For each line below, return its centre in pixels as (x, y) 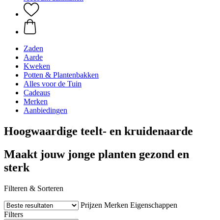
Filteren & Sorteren (34, 188)
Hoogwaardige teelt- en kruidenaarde (98, 131)
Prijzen (91, 205)
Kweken (37, 66)
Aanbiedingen (45, 110)
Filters (14, 214)
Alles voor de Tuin (53, 84)
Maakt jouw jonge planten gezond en (96, 154)
